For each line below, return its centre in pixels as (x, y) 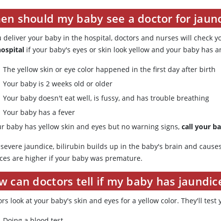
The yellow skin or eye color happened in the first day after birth (110, 70)
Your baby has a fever (39, 112)
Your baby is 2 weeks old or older (58, 84)
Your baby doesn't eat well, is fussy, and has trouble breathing (106, 98)
